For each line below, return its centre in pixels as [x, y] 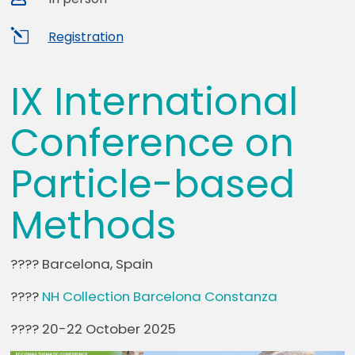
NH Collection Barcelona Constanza [160, 296]
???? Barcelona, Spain [82, 264]
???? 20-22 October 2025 [94, 328]
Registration [86, 37]
